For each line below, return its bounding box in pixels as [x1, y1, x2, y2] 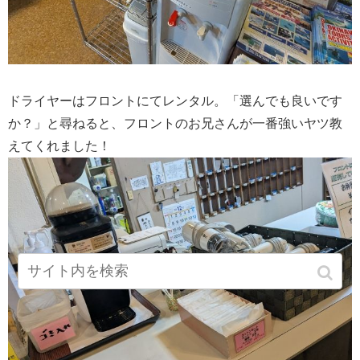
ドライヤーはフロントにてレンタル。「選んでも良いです [8, 93, 342, 108]
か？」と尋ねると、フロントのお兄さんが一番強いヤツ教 [8, 116, 342, 130]
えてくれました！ [8, 138, 111, 153]
